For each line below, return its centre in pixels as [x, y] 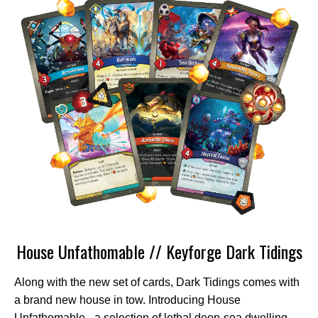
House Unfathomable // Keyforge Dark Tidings [159, 251]
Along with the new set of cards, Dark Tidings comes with [157, 282]
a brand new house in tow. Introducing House [127, 300]
